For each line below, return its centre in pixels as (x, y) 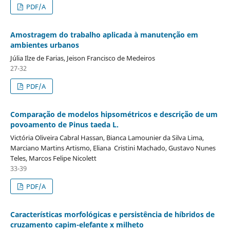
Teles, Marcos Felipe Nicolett (53, 158)
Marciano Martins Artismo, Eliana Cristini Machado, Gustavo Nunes (113, 148)
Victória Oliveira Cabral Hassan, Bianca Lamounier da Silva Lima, (107, 137)
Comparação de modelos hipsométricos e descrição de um (114, 114)
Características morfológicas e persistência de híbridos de (112, 214)
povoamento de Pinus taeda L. (64, 124)
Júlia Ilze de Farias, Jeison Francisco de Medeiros (82, 58)
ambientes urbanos (44, 45)
